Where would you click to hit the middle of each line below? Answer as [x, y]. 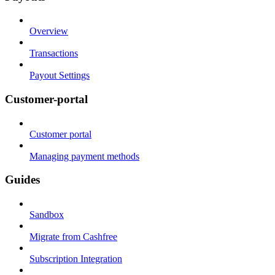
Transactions [54, 53]
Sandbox [47, 215]
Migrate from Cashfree [73, 237]
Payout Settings [60, 76]
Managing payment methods [84, 156]
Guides [22, 180]
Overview [49, 31]
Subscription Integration [76, 259]
